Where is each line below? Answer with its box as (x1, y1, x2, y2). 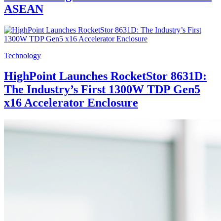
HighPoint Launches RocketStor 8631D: (4, 70, 207, 83)
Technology (4, 51, 41, 60)
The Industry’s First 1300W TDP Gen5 (4, 83, 200, 96)
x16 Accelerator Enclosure (4, 96, 138, 110)
